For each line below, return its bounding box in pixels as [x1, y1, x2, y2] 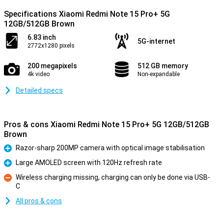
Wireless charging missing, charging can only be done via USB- [16, 173, 210, 181]
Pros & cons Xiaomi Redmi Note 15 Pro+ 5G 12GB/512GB [4, 120, 209, 129]
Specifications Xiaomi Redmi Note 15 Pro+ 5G [4, 9, 170, 19]
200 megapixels [27, 62, 77, 70]
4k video [27, 71, 50, 78]
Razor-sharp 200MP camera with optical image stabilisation [16, 144, 205, 152]
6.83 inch [27, 33, 56, 41]
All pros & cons [16, 197, 62, 205]
